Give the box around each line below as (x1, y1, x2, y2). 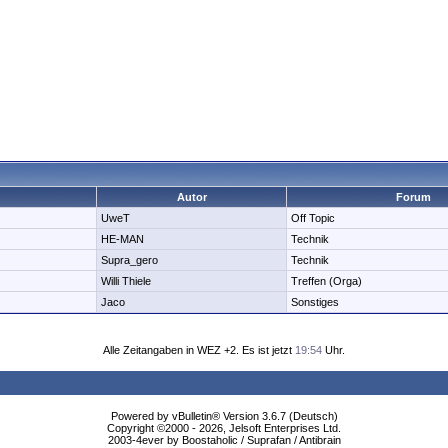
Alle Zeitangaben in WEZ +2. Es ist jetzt (103, 344, 295, 356)
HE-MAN (101, 233, 144, 245)
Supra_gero (101, 254, 158, 266)
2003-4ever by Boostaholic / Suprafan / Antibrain (107, 434, 341, 446)
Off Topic (291, 212, 335, 224)
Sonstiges (291, 296, 339, 308)
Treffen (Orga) (291, 275, 362, 287)
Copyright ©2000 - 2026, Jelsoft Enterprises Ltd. (107, 422, 341, 434)
